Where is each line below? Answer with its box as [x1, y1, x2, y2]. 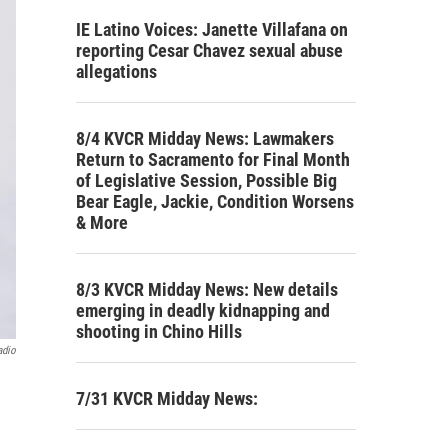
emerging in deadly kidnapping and [76, 299, 330, 321]
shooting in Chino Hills [76, 320, 242, 342]
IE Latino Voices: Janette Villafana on [76, 18, 348, 40]
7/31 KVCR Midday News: [76, 387, 258, 409]
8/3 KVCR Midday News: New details [76, 278, 338, 300]
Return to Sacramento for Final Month [76, 148, 350, 170]
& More [76, 211, 128, 233]
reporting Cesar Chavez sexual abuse [76, 39, 343, 61]
